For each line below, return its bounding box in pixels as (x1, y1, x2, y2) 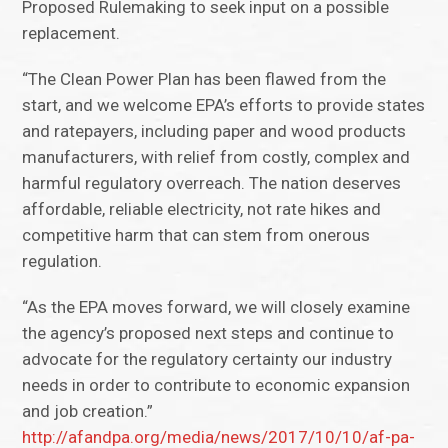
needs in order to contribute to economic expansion (22, 375, 411, 396)
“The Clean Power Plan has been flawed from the (22, 69, 387, 90)
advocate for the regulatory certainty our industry (22, 349, 393, 370)
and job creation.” (22, 401, 154, 422)
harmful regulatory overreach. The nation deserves (22, 173, 402, 194)
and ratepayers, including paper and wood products (22, 121, 407, 142)
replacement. (22, 23, 121, 44)
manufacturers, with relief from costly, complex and (22, 147, 411, 168)
